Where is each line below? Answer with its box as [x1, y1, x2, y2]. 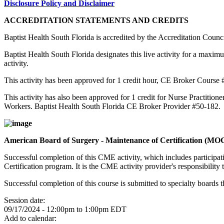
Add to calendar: [4, 214, 58, 222]
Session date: [4, 196, 47, 204]
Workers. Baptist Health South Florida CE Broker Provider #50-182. [4, 102, 220, 110]
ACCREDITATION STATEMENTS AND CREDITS [4, 16, 188, 24]
